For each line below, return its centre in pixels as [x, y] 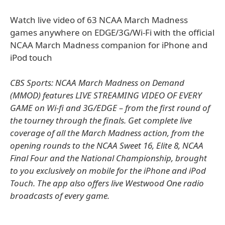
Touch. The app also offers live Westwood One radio [107, 183]
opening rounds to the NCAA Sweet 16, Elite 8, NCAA [107, 145]
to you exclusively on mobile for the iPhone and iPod [108, 171]
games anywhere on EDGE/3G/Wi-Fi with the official [112, 32]
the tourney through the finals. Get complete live [101, 120]
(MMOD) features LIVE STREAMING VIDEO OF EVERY [106, 95]
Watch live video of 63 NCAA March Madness [99, 20]
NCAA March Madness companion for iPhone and [109, 45]
